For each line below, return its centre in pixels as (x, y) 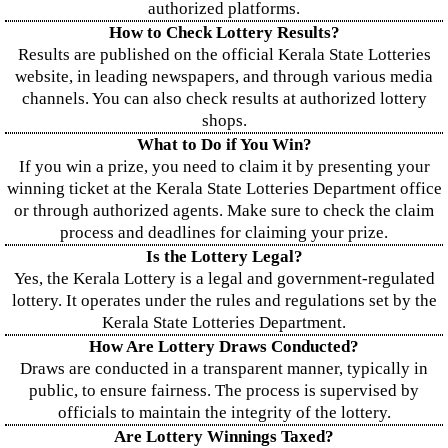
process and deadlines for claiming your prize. (224, 232)
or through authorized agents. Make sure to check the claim (224, 210)
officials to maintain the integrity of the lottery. (224, 412)
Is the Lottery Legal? (224, 256)
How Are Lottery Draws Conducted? (224, 346)
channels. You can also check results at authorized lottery (224, 98)
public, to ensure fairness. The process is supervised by (224, 390)
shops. (224, 120)
